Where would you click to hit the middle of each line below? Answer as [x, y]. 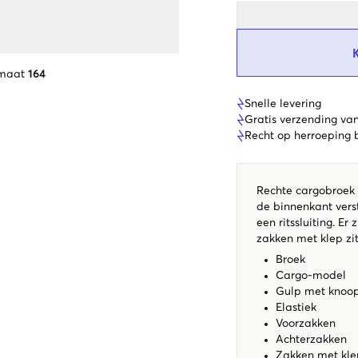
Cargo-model [311, 275]
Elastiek [296, 307]
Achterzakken [313, 339]
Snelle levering [283, 103]
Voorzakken [306, 323]
